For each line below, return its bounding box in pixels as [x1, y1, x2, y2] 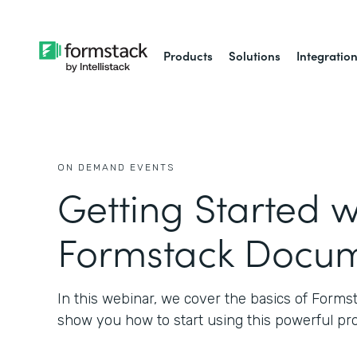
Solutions [229, 47, 281, 64]
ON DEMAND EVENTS [57, 162, 175, 173]
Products [163, 47, 214, 64]
